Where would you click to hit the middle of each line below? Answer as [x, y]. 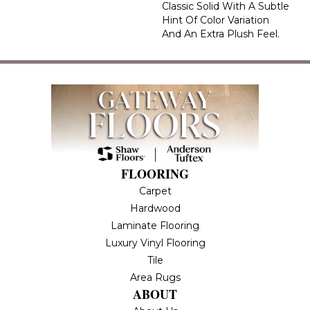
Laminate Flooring [155, 225]
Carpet [155, 191]
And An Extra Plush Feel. [221, 34]
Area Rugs [155, 277]
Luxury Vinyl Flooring [155, 243]
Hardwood [155, 208]
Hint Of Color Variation [216, 20]
